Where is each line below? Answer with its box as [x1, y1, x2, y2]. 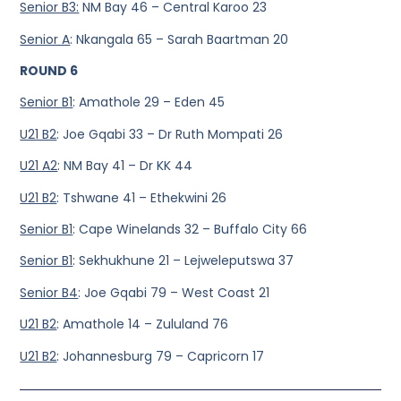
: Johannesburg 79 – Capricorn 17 [56, 346, 265, 365]
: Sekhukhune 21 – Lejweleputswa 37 [73, 252, 294, 270]
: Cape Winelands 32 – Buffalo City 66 [73, 220, 308, 239]
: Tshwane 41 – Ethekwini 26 [56, 188, 227, 207]
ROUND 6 [20, 62, 79, 81]
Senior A [20, 30, 71, 48]
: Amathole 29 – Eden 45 [73, 93, 226, 112]
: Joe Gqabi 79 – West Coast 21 [78, 283, 270, 302]
